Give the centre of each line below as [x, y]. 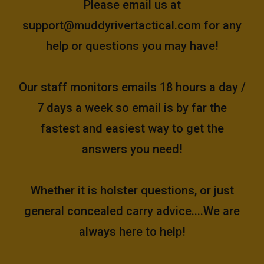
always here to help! [132, 232]
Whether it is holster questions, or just [132, 191]
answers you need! [132, 149]
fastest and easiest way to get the [132, 129]
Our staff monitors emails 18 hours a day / [132, 88]
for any [221, 26]
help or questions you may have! [132, 46]
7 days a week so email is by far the [132, 108]
